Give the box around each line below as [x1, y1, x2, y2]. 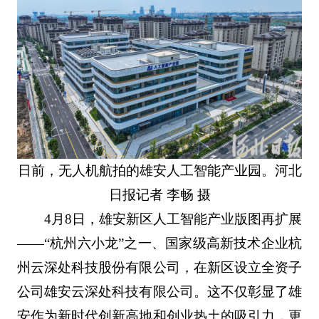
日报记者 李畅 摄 [108, 187, 211, 203]
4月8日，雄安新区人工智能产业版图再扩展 [44, 211, 303, 227]
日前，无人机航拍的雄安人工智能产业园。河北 [17, 163, 302, 179]
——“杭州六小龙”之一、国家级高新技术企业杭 [16, 236, 303, 251]
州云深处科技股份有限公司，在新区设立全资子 [16, 260, 303, 276]
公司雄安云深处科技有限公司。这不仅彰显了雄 [16, 284, 303, 300]
